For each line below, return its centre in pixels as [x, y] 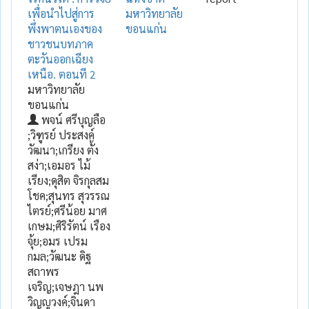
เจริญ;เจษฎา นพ [66, 286]
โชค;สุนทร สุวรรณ [69, 195]
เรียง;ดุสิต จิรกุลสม [68, 180]
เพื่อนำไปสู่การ [61, 13]
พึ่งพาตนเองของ [65, 28]
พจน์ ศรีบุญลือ [72, 119]
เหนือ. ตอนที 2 [62, 74]
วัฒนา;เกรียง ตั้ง [63, 150]
